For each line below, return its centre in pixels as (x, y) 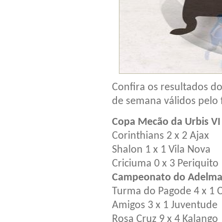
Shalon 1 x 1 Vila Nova (161, 150)
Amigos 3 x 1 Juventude (165, 205)
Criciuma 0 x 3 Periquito (165, 164)
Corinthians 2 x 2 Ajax (161, 136)
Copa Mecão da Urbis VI (166, 122)
